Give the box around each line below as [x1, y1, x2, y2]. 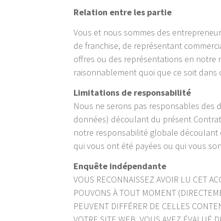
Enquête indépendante [74, 160, 167, 172]
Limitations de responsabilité [74, 87, 191, 99]
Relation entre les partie [74, 6, 172, 18]
